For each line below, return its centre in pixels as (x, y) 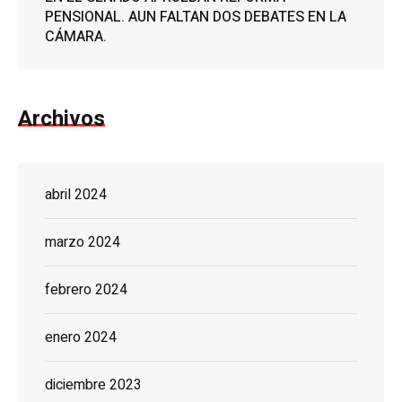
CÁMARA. (76, 37)
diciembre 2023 (93, 385)
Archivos (61, 119)
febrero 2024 (86, 290)
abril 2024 (76, 195)
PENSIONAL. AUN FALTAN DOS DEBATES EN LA (196, 17)
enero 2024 (81, 338)
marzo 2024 (83, 243)
